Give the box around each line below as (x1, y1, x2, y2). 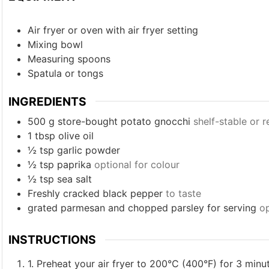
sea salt (56, 173, 92, 186)
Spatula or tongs (27, 67, 103, 79)
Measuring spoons (27, 52, 110, 65)
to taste (165, 187, 201, 200)
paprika (56, 159, 91, 171)
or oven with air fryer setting (67, 23, 198, 36)
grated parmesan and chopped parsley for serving (27, 202, 256, 214)
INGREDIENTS (8, 94, 86, 109)
